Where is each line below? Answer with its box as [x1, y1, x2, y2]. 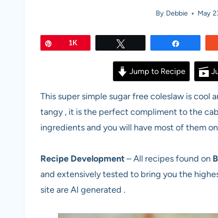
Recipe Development [40, 153, 127, 164]
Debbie [165, 9, 188, 18]
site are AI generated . [40, 184, 126, 196]
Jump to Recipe [127, 67, 186, 76]
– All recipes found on [127, 153, 211, 164]
